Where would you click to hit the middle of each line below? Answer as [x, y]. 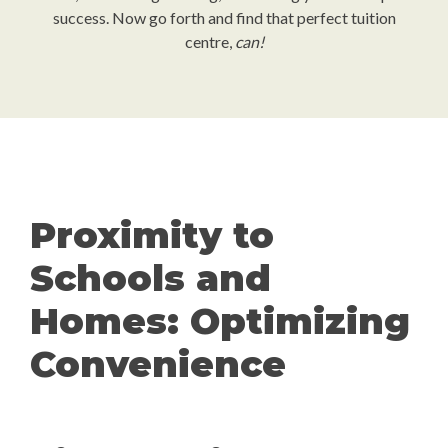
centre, [209, 41]
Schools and [150, 278]
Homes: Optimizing [220, 321]
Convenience [158, 364]
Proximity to [152, 235]
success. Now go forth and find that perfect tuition [224, 17]
